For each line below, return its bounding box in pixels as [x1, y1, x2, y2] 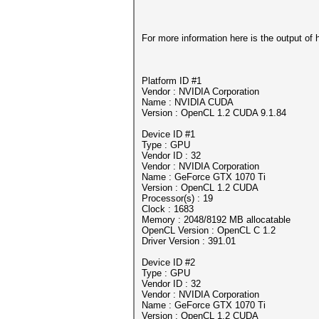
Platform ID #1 [142, 75, 202, 86]
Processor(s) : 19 [142, 193, 213, 204]
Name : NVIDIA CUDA [142, 97, 234, 108]
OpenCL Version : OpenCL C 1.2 [142, 225, 276, 236]
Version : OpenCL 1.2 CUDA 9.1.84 [142, 108, 286, 118]
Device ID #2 [142, 257, 195, 268]
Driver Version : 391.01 [142, 236, 236, 246]
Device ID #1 [142, 129, 195, 140]
